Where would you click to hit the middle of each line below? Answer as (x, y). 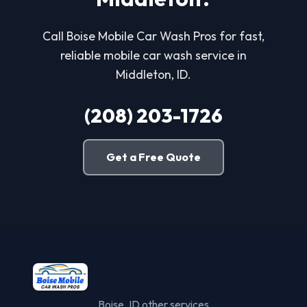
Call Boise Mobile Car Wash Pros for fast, (153, 36)
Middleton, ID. (153, 74)
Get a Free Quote (153, 157)
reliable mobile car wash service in (153, 55)
